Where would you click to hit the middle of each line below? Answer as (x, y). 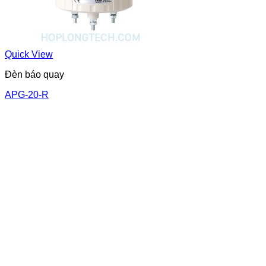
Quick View (29, 55)
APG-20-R (27, 95)
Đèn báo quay (34, 75)
